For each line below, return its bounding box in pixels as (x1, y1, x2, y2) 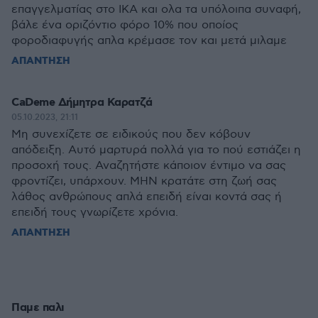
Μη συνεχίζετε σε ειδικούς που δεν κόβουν (11, 128, 251, 141)
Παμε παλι (11, 300, 65, 315)
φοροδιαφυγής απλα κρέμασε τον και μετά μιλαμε (11, 34, 287, 48)
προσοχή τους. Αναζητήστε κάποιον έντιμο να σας (11, 159, 286, 172)
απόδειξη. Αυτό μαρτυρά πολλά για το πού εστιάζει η (11, 143, 301, 157)
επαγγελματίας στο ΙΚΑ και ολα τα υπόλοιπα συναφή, (11, 3, 301, 16)
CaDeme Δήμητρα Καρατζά (11, 95, 152, 110)
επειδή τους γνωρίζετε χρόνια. (11, 206, 178, 219)
